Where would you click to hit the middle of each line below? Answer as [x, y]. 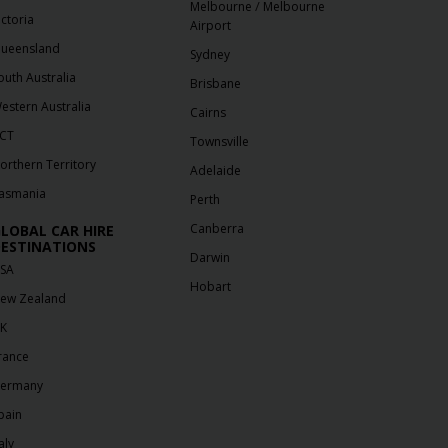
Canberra [217, 229]
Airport [211, 26]
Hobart [211, 287]
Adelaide [216, 171]
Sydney [210, 55]
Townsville [220, 142]
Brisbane [216, 84]
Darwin [210, 258]
